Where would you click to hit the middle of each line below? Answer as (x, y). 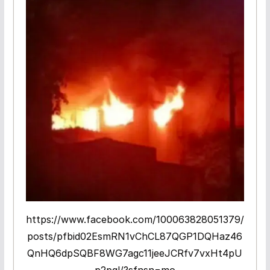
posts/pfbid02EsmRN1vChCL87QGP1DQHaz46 (135, 237)
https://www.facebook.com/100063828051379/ (135, 220)
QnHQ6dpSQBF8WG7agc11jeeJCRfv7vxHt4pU (135, 253)
